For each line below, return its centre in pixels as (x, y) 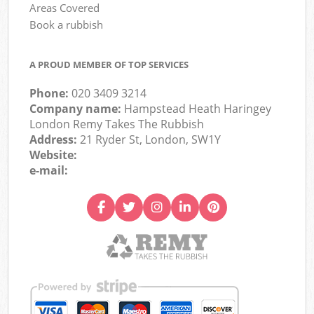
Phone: (51, 94)
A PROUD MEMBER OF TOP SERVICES (109, 65)
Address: (55, 140)
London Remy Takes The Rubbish (117, 124)
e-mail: (49, 171)
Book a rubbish (67, 24)
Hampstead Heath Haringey (198, 109)
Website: (54, 155)
